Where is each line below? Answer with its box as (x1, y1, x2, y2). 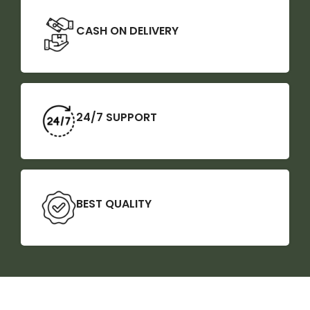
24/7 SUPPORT (76, 109, 157, 125)
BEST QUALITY (76, 195, 152, 212)
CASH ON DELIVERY (76, 22, 179, 39)
